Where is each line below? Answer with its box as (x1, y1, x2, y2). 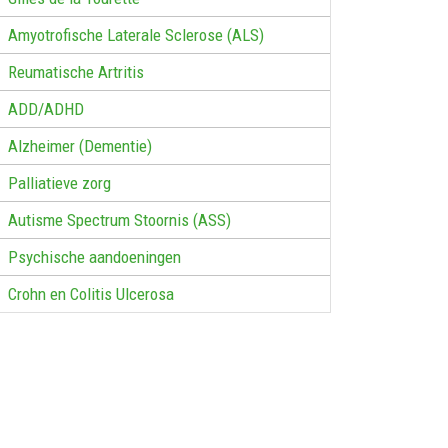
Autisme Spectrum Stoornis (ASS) (8, 209, 231, 230)
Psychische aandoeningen (8, 246, 181, 267)
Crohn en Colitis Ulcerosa (8, 283, 174, 304)
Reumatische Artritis (8, 61, 144, 82)
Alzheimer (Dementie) (8, 135, 152, 156)
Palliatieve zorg (8, 172, 111, 193)
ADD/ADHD (8, 98, 84, 119)
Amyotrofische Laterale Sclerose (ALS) (8, 24, 264, 45)
